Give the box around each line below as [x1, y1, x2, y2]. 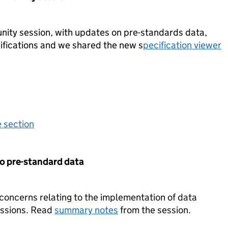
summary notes [54, 204, 118, 216]
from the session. [118, 204, 191, 216]
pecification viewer [143, 39, 221, 51]
